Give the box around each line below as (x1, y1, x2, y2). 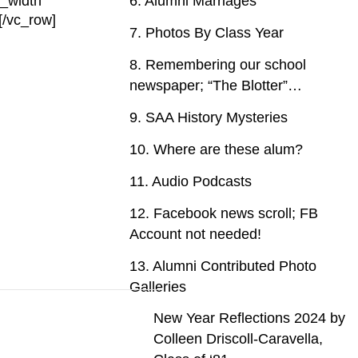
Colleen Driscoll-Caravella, (153, 331, 323, 347)
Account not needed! (129, 226, 261, 242)
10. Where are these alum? (129, 141, 303, 157)
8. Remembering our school (129, 57, 306, 73)
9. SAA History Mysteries (129, 109, 288, 125)
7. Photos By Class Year (129, 25, 284, 41)
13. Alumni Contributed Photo (129, 258, 316, 274)
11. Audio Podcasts (129, 173, 252, 189)
